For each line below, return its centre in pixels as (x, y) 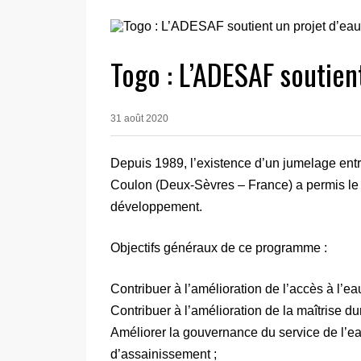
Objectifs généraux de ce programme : (219, 247)
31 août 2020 (139, 118)
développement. (156, 206)
